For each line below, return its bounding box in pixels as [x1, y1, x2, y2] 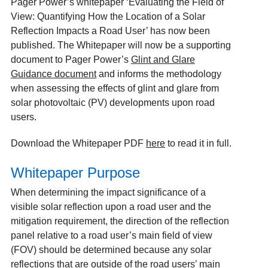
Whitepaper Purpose [10, 164, 140, 181]
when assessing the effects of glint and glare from [10, 83, 219, 93]
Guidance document [10, 68, 96, 79]
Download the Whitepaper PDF [10, 138, 146, 148]
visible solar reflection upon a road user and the [10, 201, 211, 212]
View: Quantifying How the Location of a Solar [10, 11, 205, 22]
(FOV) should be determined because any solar [10, 244, 211, 255]
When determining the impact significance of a [10, 187, 206, 197]
